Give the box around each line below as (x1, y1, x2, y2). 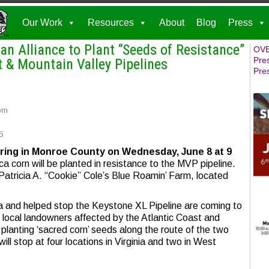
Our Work (22, 17, 62, 28)
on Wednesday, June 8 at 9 (107, 147, 232, 157)
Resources (88, 17, 134, 28)
